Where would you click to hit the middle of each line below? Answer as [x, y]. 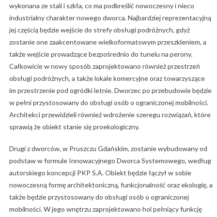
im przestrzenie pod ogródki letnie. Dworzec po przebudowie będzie [110, 91]
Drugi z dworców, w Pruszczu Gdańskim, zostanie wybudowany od [108, 149]
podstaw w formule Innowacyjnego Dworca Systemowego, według [110, 161]
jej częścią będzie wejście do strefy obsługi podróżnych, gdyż [99, 30]
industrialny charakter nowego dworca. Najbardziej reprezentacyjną [110, 18]
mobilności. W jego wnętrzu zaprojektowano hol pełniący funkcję [105, 209]
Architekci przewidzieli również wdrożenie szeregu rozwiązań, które [110, 115]
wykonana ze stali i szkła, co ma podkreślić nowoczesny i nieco [101, 6]
